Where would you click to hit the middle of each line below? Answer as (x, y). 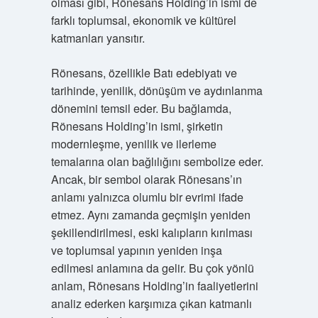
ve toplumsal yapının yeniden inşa (136, 250)
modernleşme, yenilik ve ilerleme (133, 144)
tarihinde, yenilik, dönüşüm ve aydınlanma (157, 91)
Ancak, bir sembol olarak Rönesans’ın (146, 179)
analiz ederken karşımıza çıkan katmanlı (151, 303)
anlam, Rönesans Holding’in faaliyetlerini (154, 286)
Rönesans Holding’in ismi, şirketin (137, 126)
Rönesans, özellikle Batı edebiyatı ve (144, 73)
